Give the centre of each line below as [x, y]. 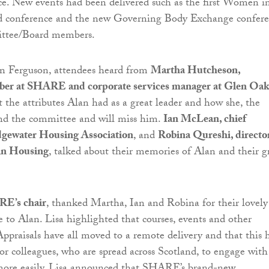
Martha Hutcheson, [195, 72]
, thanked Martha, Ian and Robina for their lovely [157, 205]
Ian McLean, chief [205, 121]
